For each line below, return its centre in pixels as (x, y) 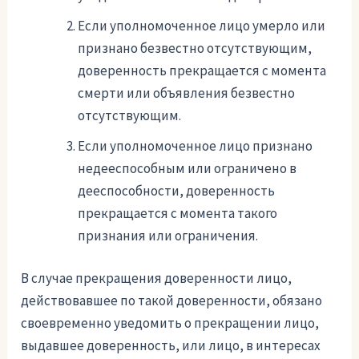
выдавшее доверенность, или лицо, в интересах (171, 346)
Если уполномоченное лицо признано (196, 145)
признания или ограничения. (168, 235)
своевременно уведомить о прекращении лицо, (170, 323)
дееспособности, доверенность (177, 190)
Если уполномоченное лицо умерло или (202, 25)
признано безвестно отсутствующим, (195, 48)
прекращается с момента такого (178, 213)
